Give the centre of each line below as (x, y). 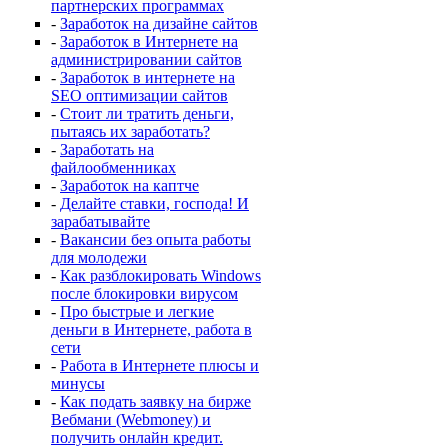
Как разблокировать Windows (160, 275)
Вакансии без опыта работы (155, 239)
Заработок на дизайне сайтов (159, 23)
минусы (78, 383)
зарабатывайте (100, 221)
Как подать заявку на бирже (155, 401)
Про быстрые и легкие (137, 311)
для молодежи (99, 257)
